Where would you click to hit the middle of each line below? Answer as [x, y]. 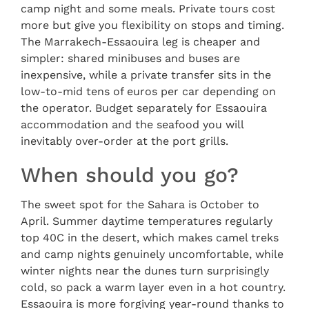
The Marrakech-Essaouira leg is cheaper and [140, 41]
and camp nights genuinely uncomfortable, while [152, 254]
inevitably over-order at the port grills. [124, 141]
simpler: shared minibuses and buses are [130, 58]
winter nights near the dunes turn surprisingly [145, 270]
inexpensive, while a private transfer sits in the [146, 74]
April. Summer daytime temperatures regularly [147, 221]
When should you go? [130, 175]
